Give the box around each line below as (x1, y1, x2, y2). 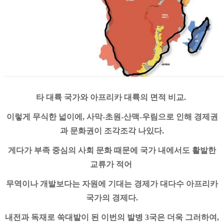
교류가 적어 (90, 159, 134, 168)
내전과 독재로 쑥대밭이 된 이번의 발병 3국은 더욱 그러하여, (5, 212, 219, 221)
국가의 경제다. (86, 193, 138, 202)
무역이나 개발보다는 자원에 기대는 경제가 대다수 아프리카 (6, 179, 218, 188)
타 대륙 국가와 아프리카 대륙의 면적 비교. (36, 92, 188, 101)
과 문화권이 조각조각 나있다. (60, 126, 164, 135)
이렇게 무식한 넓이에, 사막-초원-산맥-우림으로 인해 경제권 (6, 112, 218, 121)
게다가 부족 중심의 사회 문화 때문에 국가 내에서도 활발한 (8, 145, 216, 154)
